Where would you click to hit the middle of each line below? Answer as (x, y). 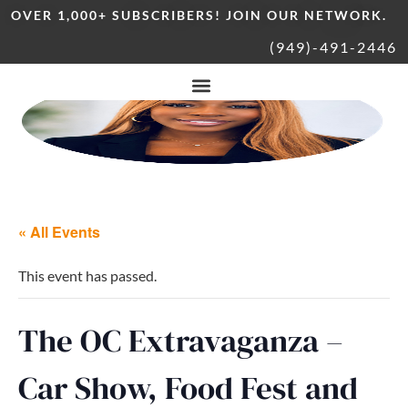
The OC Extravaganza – (181, 341)
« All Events (59, 232)
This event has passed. (87, 275)
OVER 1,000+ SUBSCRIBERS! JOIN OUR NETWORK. (199, 15)
